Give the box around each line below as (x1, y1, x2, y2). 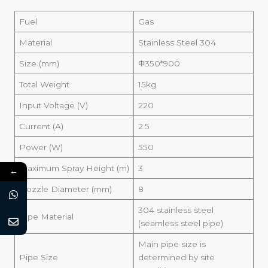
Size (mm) (19, 59, 59, 68)
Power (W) (19, 142, 63, 152)
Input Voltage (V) (19, 100, 88, 110)
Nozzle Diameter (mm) (19, 184, 112, 194)
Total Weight (19, 80, 69, 89)
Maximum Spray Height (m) (19, 163, 129, 173)
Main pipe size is (138, 239, 206, 249)
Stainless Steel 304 (138, 38, 216, 47)
